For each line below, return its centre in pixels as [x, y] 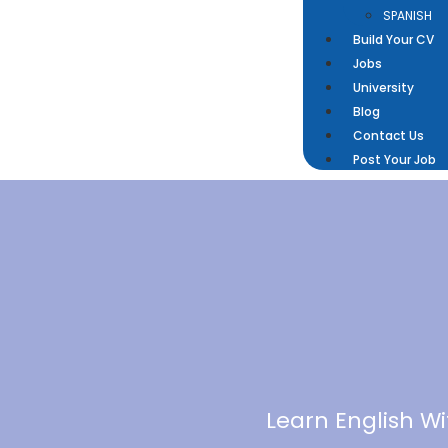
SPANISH [407, 15]
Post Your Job [394, 159]
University [383, 87]
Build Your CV [393, 39]
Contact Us [388, 135]
